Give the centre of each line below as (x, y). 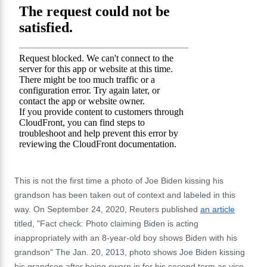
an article (218, 209)
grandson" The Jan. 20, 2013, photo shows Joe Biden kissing (130, 252)
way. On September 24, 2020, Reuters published (107, 209)
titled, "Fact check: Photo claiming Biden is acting (106, 223)
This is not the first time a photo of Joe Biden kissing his (119, 180)
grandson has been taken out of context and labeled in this (125, 195)
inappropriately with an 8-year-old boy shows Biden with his (126, 237)
